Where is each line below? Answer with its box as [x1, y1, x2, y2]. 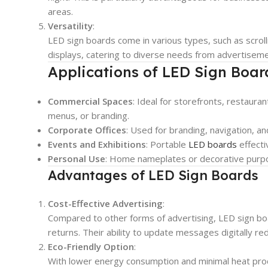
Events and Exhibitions [48, 138, 146, 150]
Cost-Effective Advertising [48, 197, 163, 209]
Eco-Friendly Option [48, 240, 134, 252]
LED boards [188, 138, 237, 150]
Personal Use [48, 152, 105, 165]
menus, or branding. [48, 109, 129, 121]
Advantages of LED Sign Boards [48, 166, 258, 184]
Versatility [48, 19, 93, 32]
